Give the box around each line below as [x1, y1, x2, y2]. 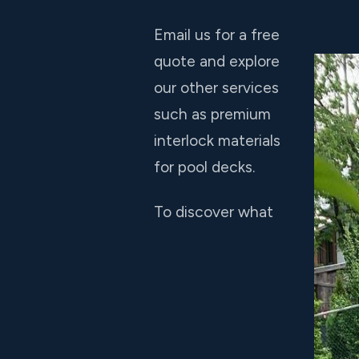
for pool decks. [154, 157, 255, 176]
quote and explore [154, 51, 280, 71]
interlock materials [154, 131, 280, 150]
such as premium [154, 104, 271, 123]
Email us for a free [154, 25, 280, 44]
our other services [154, 78, 279, 97]
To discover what [154, 202, 273, 221]
